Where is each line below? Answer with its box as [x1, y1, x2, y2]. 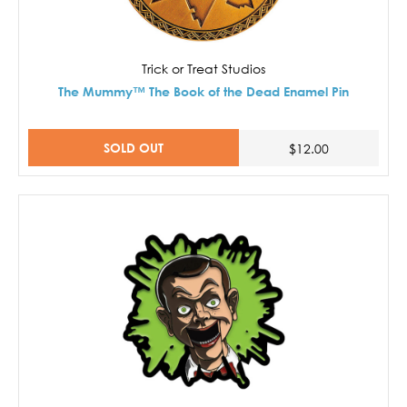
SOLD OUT [103, 140, 164, 156]
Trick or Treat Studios [142, 61, 265, 77]
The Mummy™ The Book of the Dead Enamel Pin [58, 84, 349, 100]
